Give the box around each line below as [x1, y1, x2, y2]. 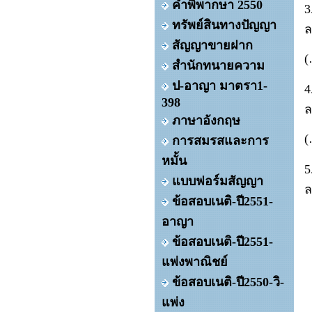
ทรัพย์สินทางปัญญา [172, 18, 276, 32]
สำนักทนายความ [172, 58, 265, 72]
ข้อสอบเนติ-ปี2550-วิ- [172, 275, 284, 289]
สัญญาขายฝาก [172, 38, 253, 52]
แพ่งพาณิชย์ [162, 255, 228, 269]
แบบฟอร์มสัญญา [172, 174, 263, 188]
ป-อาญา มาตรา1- [172, 79, 267, 93]
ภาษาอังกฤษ [172, 114, 240, 127]
